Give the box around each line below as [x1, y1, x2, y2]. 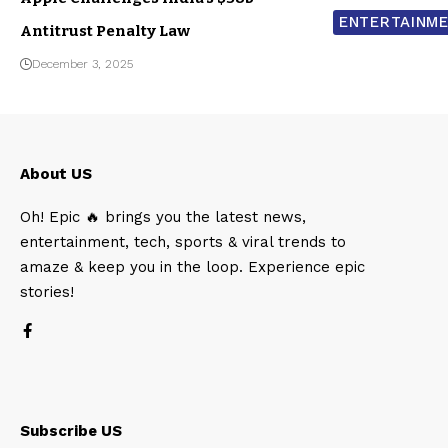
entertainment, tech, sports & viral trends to [20, 232, 346, 251]
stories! [20, 282, 74, 301]
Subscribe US [20, 421, 122, 440]
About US [20, 164, 92, 183]
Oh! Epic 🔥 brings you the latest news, [20, 207, 306, 226]
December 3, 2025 [32, 56, 133, 71]
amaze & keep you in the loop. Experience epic [20, 257, 365, 276]
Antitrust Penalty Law [20, 21, 190, 40]
